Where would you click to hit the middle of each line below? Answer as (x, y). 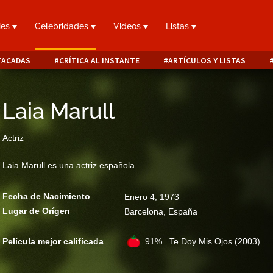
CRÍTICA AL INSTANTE (99, 61)
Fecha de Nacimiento (46, 196)
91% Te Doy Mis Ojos (190, 241)
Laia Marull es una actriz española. (70, 165)
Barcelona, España (161, 211)
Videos (129, 27)
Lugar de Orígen (36, 211)
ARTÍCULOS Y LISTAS (207, 61)
